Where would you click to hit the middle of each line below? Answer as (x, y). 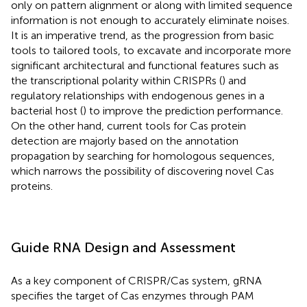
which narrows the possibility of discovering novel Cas (143, 171)
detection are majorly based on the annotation (125, 140)
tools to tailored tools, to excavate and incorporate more (151, 50)
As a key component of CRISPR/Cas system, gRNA (136, 280)
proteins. (32, 186)
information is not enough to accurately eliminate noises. (150, 20)
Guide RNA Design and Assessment (123, 247)
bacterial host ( (47, 110)
